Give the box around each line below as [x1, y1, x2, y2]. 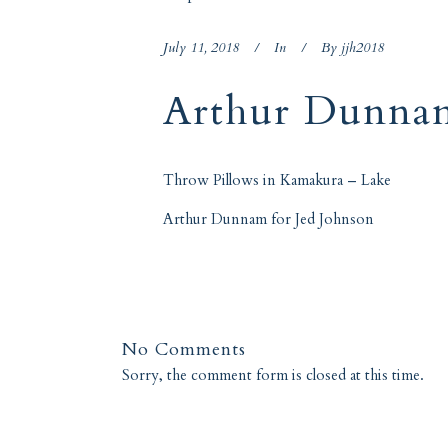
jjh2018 [341, 38, 384, 57]
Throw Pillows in [163, 170, 280, 190]
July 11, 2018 [163, 38, 239, 57]
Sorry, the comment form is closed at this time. [122, 365, 424, 385]
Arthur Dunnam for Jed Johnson [163, 209, 374, 229]
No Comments [122, 337, 246, 362]
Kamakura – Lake [280, 170, 391, 190]
